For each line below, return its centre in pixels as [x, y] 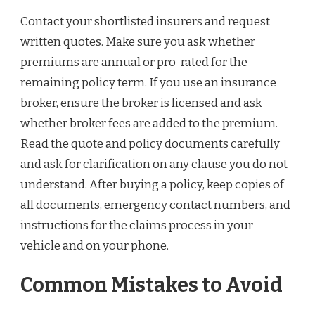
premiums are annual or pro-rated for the [134, 63]
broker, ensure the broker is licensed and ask [141, 103]
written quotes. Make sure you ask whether [138, 42]
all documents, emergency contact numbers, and [155, 205]
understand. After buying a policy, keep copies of [152, 185]
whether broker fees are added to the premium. [149, 124]
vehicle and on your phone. [95, 246]
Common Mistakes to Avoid [152, 285]
